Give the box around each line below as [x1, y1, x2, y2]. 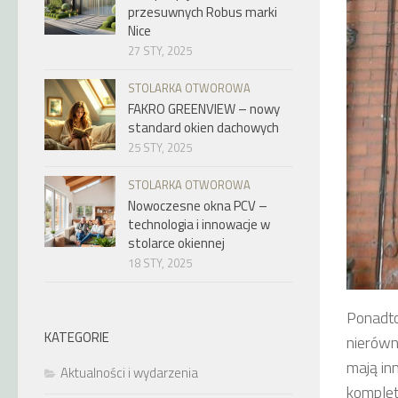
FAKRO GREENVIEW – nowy [128, 99, 280, 119]
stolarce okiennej [128, 233, 225, 253]
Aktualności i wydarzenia [60, 362, 198, 383]
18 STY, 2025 [128, 254, 192, 272]
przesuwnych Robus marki [128, 2, 277, 22]
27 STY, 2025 [128, 42, 192, 60]
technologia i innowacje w [128, 214, 270, 235]
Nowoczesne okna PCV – [128, 195, 267, 216]
